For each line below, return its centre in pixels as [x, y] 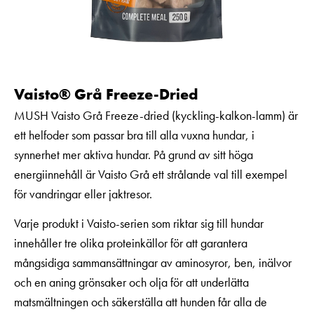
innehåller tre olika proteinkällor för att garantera [131, 243]
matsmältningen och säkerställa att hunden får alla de [141, 302]
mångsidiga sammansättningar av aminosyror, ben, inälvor [153, 263]
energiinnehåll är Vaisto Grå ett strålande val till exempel [151, 174]
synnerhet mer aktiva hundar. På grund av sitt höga [134, 155]
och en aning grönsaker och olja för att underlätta [131, 282]
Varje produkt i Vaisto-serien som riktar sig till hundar [139, 224]
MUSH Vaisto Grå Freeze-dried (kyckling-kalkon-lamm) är [156, 115]
